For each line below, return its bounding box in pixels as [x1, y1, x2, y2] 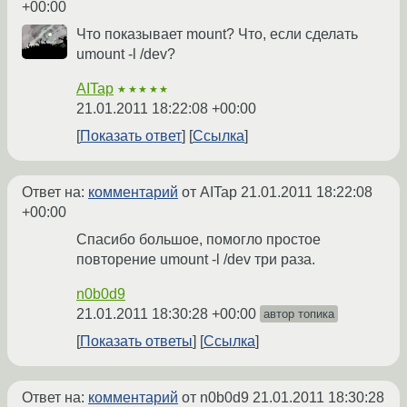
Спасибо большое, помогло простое [76, 232, 321, 248]
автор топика [263, 307, 334, 322]
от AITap [178, 184, 241, 201]
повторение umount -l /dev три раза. [76, 252, 315, 268]
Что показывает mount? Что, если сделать [76, 26, 358, 43]
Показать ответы [80, 333, 193, 350]
